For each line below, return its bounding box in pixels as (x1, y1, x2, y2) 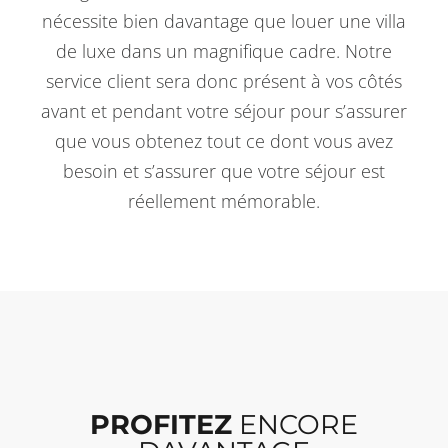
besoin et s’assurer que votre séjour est (63, 158, 385, 183)
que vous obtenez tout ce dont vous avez (55, 128, 393, 153)
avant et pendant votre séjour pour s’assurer (41, 98, 407, 123)
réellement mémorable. (128, 188, 320, 213)
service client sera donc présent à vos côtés (46, 68, 402, 93)
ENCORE (232, 407, 358, 441)
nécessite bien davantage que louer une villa (42, 8, 406, 33)
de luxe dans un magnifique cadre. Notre (56, 38, 392, 63)
